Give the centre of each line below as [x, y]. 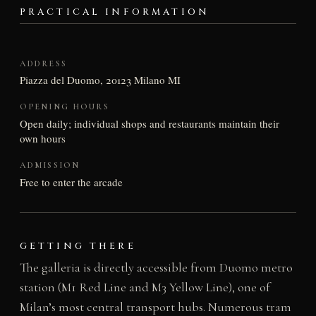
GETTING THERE [78, 246]
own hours [42, 139]
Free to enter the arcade [71, 182]
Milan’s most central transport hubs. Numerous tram [155, 306]
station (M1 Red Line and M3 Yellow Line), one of [145, 287]
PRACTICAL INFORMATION [115, 12]
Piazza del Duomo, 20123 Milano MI [100, 80]
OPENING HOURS [64, 107]
